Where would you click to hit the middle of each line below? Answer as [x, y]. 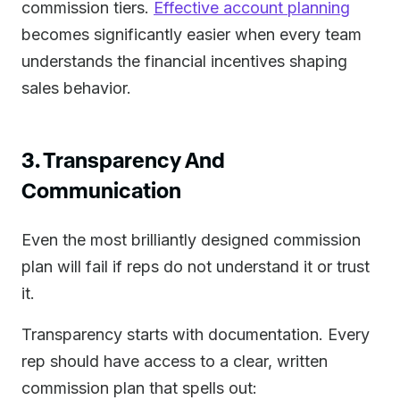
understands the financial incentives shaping [184, 61]
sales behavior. [76, 88]
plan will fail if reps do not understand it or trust [196, 267]
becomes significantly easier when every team [192, 34]
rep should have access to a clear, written [175, 361]
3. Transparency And [123, 159]
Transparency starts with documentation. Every [196, 334]
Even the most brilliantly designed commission [191, 240]
